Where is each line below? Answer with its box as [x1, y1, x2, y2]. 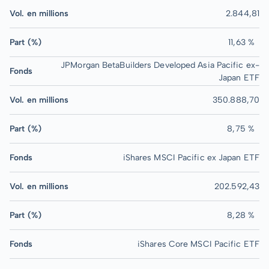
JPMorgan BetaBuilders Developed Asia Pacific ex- [61, 59, 259, 70]
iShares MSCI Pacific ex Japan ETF [122, 153, 259, 163]
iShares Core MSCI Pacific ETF [138, 239, 259, 249]
